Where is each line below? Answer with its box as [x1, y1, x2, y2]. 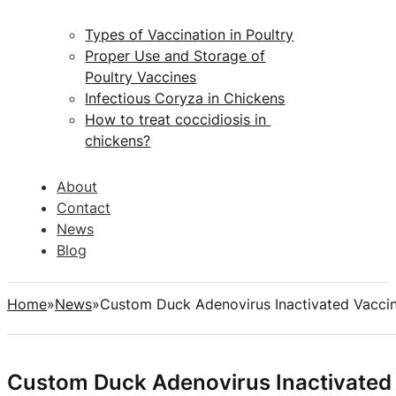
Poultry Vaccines [85, 67, 197, 86]
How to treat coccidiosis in [85, 110, 271, 128]
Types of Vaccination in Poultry [85, 25, 294, 43]
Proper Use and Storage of [85, 46, 266, 65]
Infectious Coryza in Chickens [85, 88, 286, 107]
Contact [57, 198, 111, 217]
